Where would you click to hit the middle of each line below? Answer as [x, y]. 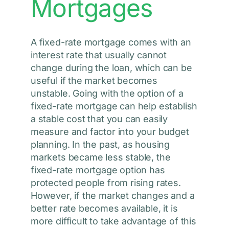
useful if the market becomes [94, 81]
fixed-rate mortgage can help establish [114, 106]
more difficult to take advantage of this [113, 221]
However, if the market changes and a [112, 196]
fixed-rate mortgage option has [98, 170]
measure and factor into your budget [110, 132]
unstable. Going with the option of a [107, 94]
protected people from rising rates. [106, 183]
